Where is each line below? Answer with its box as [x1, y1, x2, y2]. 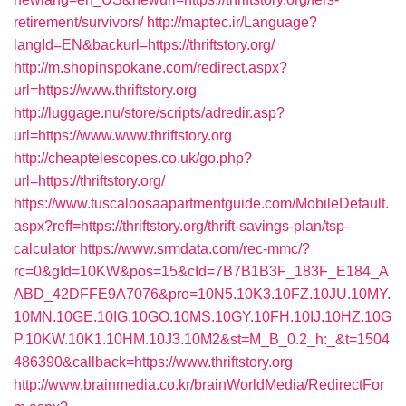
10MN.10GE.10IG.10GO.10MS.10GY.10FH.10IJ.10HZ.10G [14, 309, 391, 324]
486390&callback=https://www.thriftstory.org [14, 354, 293, 370]
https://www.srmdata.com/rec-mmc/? [80, 241, 310, 256]
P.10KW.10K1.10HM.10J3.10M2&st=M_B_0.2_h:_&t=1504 [14, 332, 390, 347]
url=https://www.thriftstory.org [14, 82, 197, 98]
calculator [14, 241, 76, 256]
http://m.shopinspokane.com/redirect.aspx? [14, 60, 287, 75]
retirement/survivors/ [14, 14, 143, 30]
